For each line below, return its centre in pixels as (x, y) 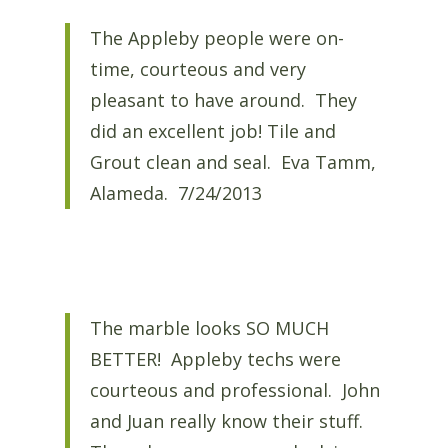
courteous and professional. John (234, 389)
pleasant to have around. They (223, 100)
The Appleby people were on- (216, 38)
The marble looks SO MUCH (209, 327)
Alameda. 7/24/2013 (175, 193)
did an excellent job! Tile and (212, 131)
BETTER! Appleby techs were (215, 358)
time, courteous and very (197, 69)
